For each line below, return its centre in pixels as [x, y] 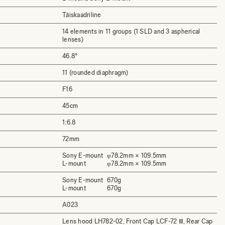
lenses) [73, 39]
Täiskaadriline [82, 15]
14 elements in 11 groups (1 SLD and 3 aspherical [131, 31]
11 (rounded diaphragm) [95, 73]
